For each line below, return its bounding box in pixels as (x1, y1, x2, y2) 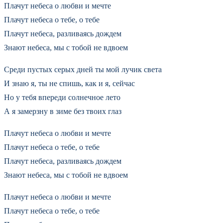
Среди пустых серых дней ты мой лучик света (4, 65, 162, 74)
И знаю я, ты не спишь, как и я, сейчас (4, 79, 135, 88)
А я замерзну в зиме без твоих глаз (4, 107, 121, 115)
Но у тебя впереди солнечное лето (4, 93, 120, 102)
